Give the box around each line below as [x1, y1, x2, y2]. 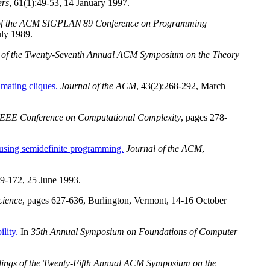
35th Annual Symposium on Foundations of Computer [31, 227, 237, 237]
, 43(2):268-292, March [136, 81, 225, 92]
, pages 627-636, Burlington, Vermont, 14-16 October [22, 195, 227, 206]
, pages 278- [181, 112, 227, 123]
